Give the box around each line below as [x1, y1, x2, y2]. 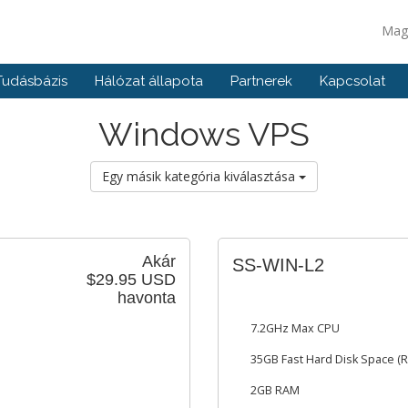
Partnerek [230, 73, 292, 89]
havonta [117, 289, 176, 307]
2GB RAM [250, 382, 300, 398]
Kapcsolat [320, 73, 385, 89]
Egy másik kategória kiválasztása [102, 168, 299, 185]
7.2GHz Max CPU [250, 321, 340, 336]
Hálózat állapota [95, 73, 203, 89]
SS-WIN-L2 [232, 255, 324, 275]
